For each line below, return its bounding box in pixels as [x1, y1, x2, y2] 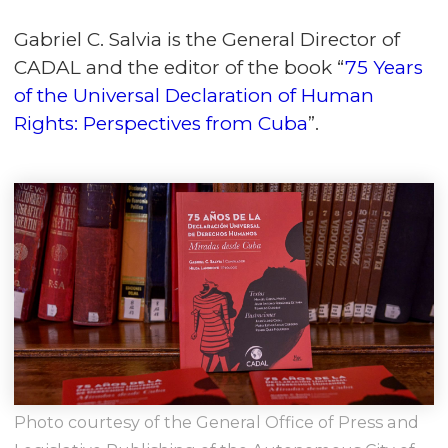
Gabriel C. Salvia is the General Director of [14, 28, 400, 52]
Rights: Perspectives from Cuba [14, 112, 308, 136]
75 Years [345, 56, 423, 80]
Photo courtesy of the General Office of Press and [14, 412, 419, 433]
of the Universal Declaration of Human [14, 84, 374, 108]
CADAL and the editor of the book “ [14, 56, 345, 80]
